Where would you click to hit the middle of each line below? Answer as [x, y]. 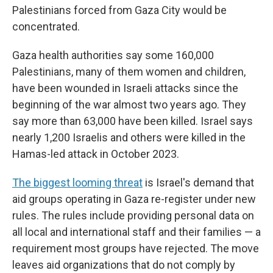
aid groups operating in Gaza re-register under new [134, 199]
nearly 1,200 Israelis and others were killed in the [129, 137]
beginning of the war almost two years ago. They [129, 105]
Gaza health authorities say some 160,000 [113, 55]
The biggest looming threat [77, 183]
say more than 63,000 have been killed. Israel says [133, 121]
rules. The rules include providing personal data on [133, 215]
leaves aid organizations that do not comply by [124, 265]
